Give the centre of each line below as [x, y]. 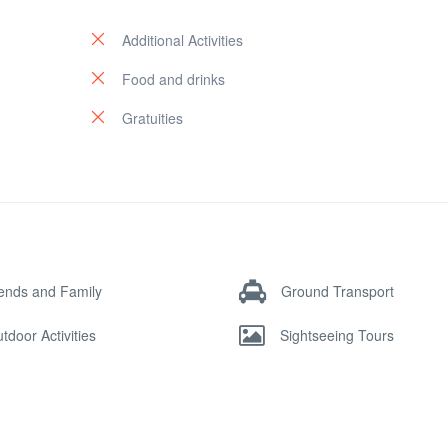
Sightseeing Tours [336, 334]
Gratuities [152, 118]
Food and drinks [173, 79]
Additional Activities [182, 40]
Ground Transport [337, 290]
